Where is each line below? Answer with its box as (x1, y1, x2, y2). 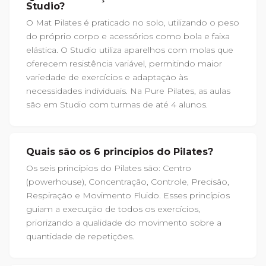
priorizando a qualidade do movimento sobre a (26, 217, 221, 228)
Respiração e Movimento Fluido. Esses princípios (26, 189, 230, 201)
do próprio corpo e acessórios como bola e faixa (26, 30, 230, 42)
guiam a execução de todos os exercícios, (26, 203, 200, 214)
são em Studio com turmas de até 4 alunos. (26, 99, 208, 110)
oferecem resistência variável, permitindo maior (26, 58, 222, 69)
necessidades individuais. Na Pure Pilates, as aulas (26, 85, 230, 96)
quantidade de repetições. (26, 230, 134, 242)
